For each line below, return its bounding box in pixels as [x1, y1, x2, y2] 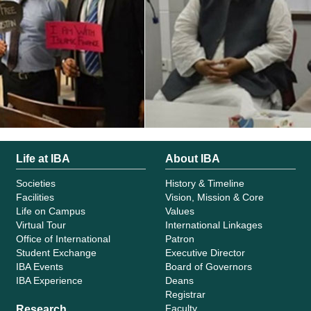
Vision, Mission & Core [165, 191, 264, 203]
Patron [165, 233, 194, 244]
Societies [15, 177, 56, 189]
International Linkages [165, 219, 262, 230]
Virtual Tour [15, 219, 66, 230]
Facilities [15, 191, 54, 203]
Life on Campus [15, 205, 85, 217]
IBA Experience [15, 274, 83, 286]
